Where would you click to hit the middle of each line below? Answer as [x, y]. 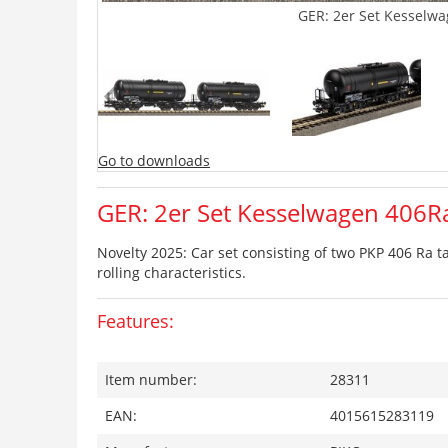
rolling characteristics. [171, 272]
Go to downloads [154, 160]
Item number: [151, 379]
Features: [135, 321]
